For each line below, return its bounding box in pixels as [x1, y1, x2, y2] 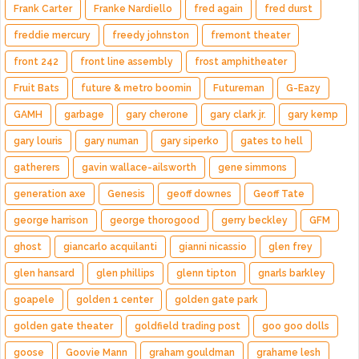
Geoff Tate [253, 188, 305, 200]
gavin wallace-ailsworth [82, 161, 196, 173]
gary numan [84, 135, 139, 147]
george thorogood [110, 214, 200, 226]
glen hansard [14, 267, 75, 279]
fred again [194, 2, 243, 14]
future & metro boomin [81, 82, 192, 94]
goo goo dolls [262, 320, 329, 332]
